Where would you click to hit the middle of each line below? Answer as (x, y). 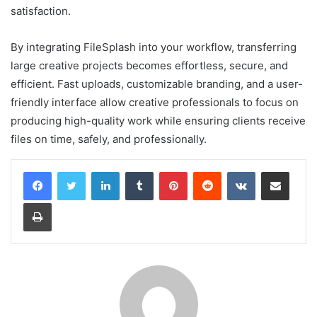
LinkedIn (137, 172)
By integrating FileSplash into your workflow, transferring (154, 47)
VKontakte (277, 172)
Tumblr (168, 172)
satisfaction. (41, 11)
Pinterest (207, 172)
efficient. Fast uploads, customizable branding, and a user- (157, 84)
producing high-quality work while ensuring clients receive (158, 121)
